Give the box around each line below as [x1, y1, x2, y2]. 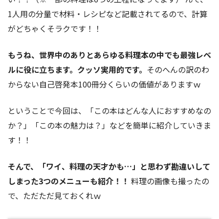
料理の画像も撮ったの [129, 175, 209, 187]
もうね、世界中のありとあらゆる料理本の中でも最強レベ [8, 49, 211, 61]
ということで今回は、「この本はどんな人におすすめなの [8, 105, 211, 117]
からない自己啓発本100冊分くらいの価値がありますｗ [8, 78, 201, 90]
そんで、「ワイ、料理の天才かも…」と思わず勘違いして [8, 160, 210, 173]
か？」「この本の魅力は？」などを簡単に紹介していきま [8, 119, 211, 131]
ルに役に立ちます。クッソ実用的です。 [8, 64, 147, 76]
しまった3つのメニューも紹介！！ [8, 175, 129, 187]
